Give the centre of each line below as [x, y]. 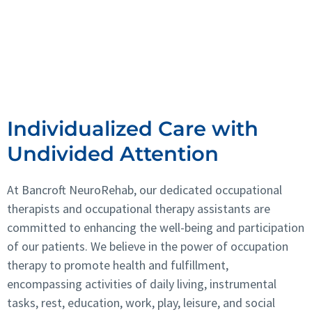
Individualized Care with [133, 128]
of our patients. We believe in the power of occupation [148, 246]
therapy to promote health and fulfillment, [118, 265]
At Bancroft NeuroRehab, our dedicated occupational [145, 189]
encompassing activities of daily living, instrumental [142, 283]
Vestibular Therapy [81, 72]
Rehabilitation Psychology [104, 39]
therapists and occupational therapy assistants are [139, 208]
